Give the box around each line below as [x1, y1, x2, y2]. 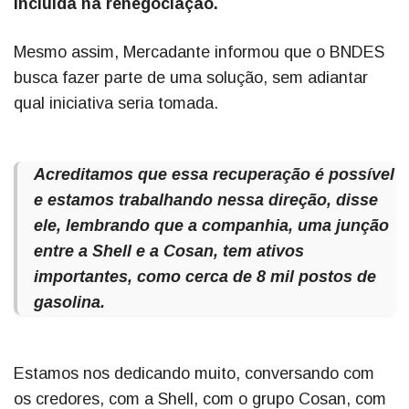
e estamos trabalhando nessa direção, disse [34, 191, 378, 210]
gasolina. [34, 293, 105, 312]
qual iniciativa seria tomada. [14, 94, 218, 113]
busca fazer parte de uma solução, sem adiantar [14, 68, 368, 88]
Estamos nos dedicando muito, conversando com [14, 364, 374, 383]
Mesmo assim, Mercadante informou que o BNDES [14, 43, 384, 62]
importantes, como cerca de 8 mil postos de [34, 267, 376, 287]
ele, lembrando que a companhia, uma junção [34, 216, 389, 236]
